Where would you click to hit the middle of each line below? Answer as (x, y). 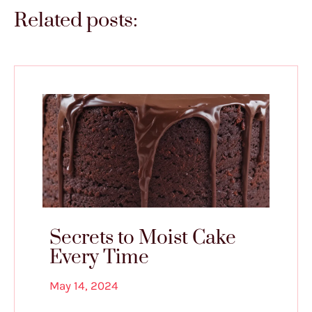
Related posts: (76, 21)
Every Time (99, 258)
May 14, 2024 (84, 286)
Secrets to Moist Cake (143, 238)
